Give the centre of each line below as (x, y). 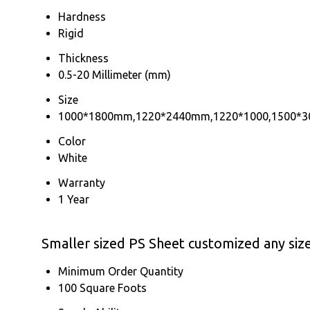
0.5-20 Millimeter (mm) (115, 74)
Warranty (82, 182)
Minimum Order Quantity (121, 271)
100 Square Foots (102, 288)
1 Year (74, 199)
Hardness (82, 16)
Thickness (83, 58)
